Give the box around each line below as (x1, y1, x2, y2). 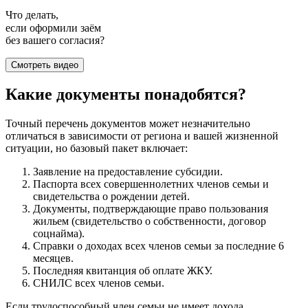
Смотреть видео (11, 59, 78, 70)
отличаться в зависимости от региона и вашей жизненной (5, 130, 278, 142)
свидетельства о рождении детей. (33, 190, 190, 203)
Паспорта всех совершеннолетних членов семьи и (33, 178, 269, 190)
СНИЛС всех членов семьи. (33, 277, 164, 289)
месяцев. (33, 252, 74, 265)
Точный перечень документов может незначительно (5, 118, 250, 130)
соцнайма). (33, 228, 85, 240)
